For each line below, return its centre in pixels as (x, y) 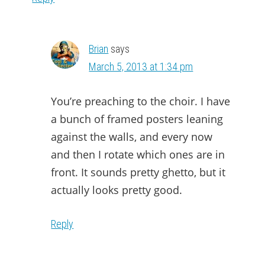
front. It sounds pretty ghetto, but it (138, 172)
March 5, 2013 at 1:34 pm (141, 67)
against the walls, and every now (132, 137)
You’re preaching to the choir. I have (141, 101)
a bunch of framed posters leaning (137, 119)
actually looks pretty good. (117, 190)
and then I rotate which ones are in (138, 155)
